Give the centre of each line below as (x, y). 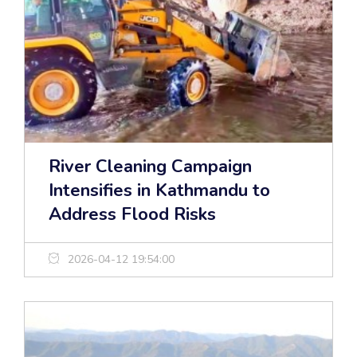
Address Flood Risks (132, 215)
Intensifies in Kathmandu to (159, 191)
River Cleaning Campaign (150, 167)
